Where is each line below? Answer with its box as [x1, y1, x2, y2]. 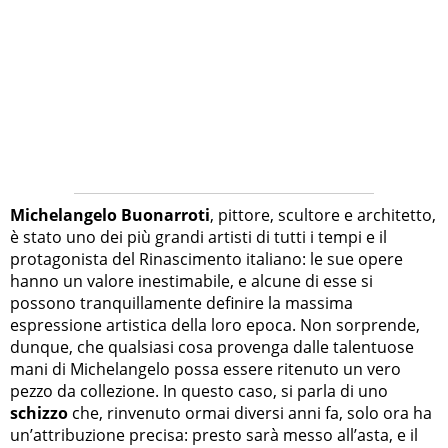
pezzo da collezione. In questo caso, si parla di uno [10, 380, 388, 403]
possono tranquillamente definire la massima [10, 292, 353, 315]
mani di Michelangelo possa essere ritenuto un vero [10, 358, 401, 381]
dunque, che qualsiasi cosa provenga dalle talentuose [10, 336, 414, 359]
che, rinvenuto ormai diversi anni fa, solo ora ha [68, 402, 432, 425]
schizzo [10, 402, 68, 425]
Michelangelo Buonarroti [10, 204, 210, 227]
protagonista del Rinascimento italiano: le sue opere [10, 248, 403, 271]
